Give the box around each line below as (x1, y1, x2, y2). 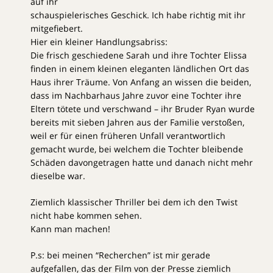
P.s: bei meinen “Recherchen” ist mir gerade (30, 249, 210, 261)
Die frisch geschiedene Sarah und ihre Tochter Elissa (30, 49, 247, 62)
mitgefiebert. (30, 23, 83, 35)
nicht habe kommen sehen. (30, 210, 142, 222)
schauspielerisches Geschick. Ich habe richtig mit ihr (30, 9, 246, 21)
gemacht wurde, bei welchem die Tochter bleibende (30, 143, 243, 155)
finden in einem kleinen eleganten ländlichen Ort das (30, 63, 249, 75)
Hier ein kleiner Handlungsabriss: (30, 36, 168, 48)
